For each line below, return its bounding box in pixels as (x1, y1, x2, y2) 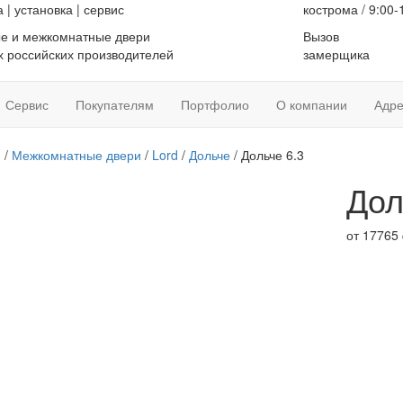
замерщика (302, 45, 370, 63)
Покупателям (76, 95, 154, 113)
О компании (276, 95, 347, 113)
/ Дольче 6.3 (229, 146, 304, 164)
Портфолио (181, 95, 249, 113)
